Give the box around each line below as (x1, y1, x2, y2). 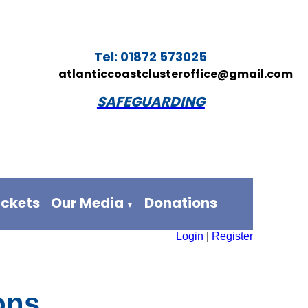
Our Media (50, 193, 126, 212)
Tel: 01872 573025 (94, 48, 208, 65)
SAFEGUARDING (96, 92, 205, 111)
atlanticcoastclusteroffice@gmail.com (56, 66, 293, 82)
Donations (144, 193, 217, 212)
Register (212, 230, 253, 242)
